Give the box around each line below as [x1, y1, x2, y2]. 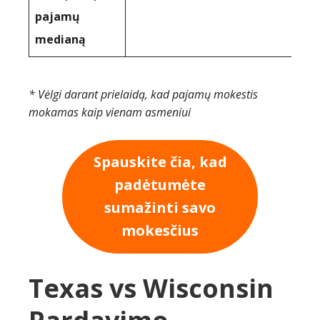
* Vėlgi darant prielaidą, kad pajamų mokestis [29, 86, 258, 102]
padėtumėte [114, 175, 206, 195]
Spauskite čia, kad [93, 152, 227, 172]
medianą [35, 31, 86, 47]
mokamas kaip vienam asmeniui [29, 104, 191, 120]
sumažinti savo [104, 198, 216, 218]
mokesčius [121, 221, 199, 241]
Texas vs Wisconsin [29, 270, 274, 306]
